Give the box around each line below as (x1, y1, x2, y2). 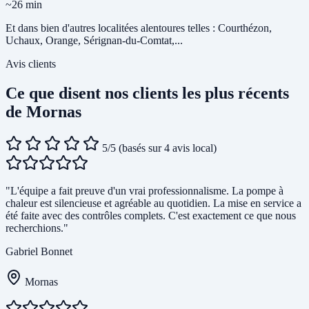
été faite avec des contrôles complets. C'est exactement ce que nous (6, 210, 296, 222)
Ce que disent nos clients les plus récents (6, 84, 289, 103)
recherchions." (6, 222, 68, 235)
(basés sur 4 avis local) (119, 142, 217, 154)
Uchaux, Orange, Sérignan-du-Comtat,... (6, 34, 183, 47)
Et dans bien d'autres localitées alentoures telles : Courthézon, (6, 22, 272, 34)
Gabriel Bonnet (6, 246, 72, 258)
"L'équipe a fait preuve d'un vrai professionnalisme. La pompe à (6, 185, 283, 197)
